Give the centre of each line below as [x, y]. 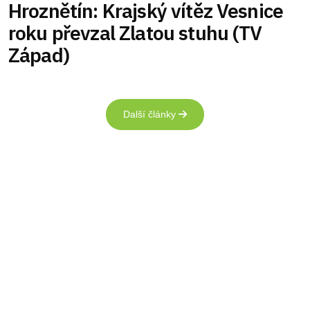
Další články [151, 115]
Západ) [39, 55]
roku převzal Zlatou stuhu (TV [135, 33]
